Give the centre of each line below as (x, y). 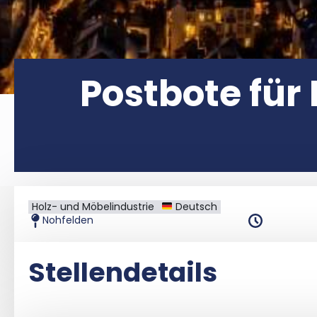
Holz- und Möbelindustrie (93, 206)
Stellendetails (123, 272)
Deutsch (195, 206)
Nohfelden (68, 220)
